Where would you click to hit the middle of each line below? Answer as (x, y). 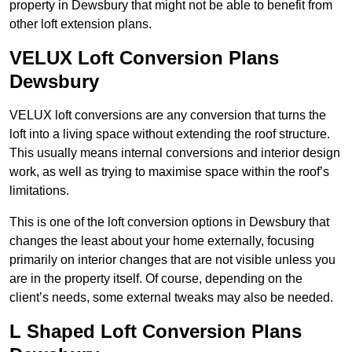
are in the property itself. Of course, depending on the (156, 279)
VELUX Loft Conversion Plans (144, 58)
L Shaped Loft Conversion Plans (156, 332)
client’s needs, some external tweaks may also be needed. (171, 298)
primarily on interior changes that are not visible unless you (172, 260)
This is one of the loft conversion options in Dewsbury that (169, 222)
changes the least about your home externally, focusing (162, 241)
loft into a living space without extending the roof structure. (170, 134)
